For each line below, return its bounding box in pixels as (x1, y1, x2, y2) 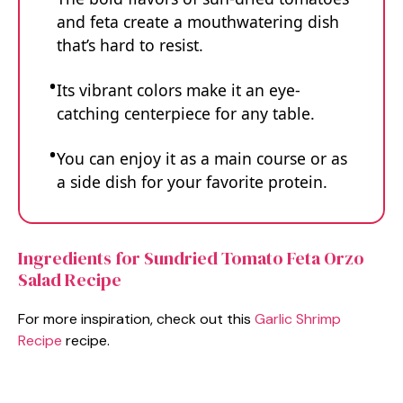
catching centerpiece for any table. (57, 103, 315, 124)
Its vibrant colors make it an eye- (57, 79, 300, 101)
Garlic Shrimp (255, 309, 341, 328)
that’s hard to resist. (57, 34, 203, 56)
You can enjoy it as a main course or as (57, 148, 347, 169)
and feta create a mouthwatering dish (57, 11, 339, 32)
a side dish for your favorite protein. (57, 171, 327, 193)
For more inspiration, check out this (18, 309, 255, 328)
